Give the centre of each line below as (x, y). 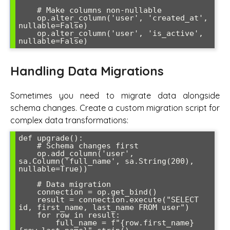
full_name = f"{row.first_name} (37, 223)
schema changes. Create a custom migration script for (115, 108)
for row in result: (28, 215)
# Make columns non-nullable (28, 11)
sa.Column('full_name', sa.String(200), (106, 161)
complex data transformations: (69, 120)
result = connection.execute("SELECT (28, 199)
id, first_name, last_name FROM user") (104, 207)
